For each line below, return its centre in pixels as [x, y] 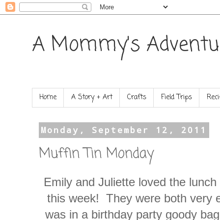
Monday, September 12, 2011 [124, 130]
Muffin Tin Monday [96, 154]
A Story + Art [92, 98]
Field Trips [177, 98]
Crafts [137, 98]
